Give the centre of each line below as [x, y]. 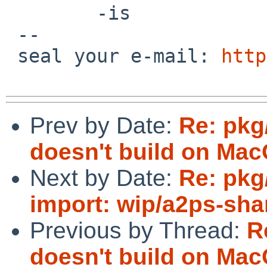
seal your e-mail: [119, 56]
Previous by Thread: [138, 230]
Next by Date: [104, 178]
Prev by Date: [104, 125]
